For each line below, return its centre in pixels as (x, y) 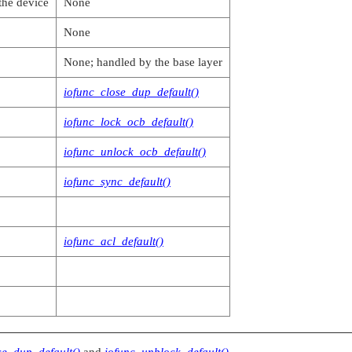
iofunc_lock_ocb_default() (128, 121)
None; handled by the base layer (143, 62)
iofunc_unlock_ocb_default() (135, 151)
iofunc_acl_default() (114, 241)
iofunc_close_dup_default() (131, 92)
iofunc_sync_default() (117, 181)
